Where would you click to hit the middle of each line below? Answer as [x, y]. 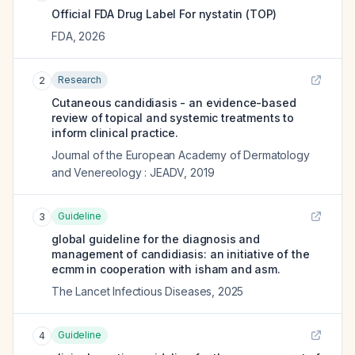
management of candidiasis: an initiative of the [181, 254]
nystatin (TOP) [238, 14]
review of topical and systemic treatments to [173, 118]
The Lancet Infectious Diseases [132, 291]
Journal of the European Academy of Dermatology [181, 155]
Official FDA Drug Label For [125, 14]
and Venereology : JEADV [118, 172]
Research [80, 80]
